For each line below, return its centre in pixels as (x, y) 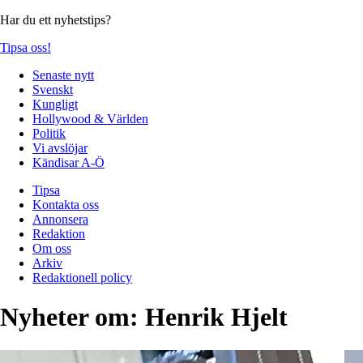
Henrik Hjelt (216, 317)
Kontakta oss (66, 204)
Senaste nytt (63, 75)
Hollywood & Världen (90, 118)
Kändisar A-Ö (68, 162)
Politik (49, 133)
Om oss (52, 248)
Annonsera (60, 219)
